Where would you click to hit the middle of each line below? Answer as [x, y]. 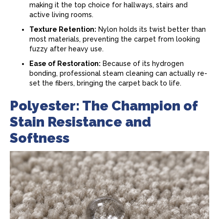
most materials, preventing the [82, 39]
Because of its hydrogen [142, 64]
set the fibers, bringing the [74, 83]
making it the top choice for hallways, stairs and [109, 5]
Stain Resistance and [80, 122]
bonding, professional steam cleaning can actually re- [118, 73]
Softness [40, 138]
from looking [178, 39]
